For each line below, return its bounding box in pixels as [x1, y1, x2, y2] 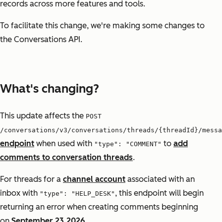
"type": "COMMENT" [94, 140, 162, 148]
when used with [34, 139, 94, 149]
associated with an [125, 174, 195, 184]
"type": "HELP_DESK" [40, 190, 115, 198]
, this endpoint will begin [115, 188, 204, 198]
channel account [63, 174, 125, 184]
